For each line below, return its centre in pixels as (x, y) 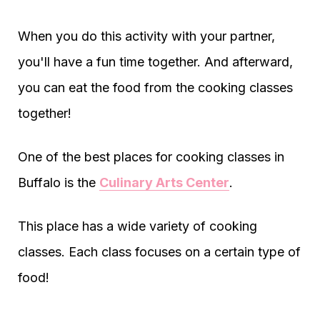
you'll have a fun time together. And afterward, (155, 62)
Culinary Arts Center (164, 183)
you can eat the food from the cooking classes (155, 88)
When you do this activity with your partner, (146, 36)
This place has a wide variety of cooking (137, 226)
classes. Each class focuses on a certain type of (159, 252)
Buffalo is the (59, 183)
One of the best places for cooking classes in (151, 157)
